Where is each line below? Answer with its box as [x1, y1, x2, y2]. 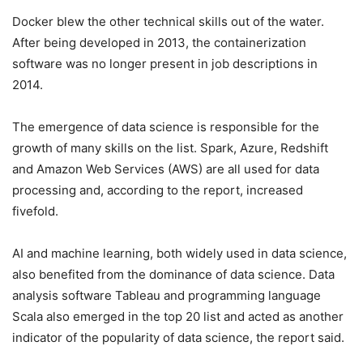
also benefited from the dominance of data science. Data [12, 267, 335, 282]
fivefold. [12, 203, 58, 219]
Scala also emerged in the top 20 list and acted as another [12, 309, 344, 324]
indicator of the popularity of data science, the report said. [12, 330, 344, 345]
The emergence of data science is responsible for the [12, 119, 319, 135]
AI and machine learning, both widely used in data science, [12, 246, 347, 261]
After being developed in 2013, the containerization [12, 35, 306, 50]
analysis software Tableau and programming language [12, 288, 321, 303]
